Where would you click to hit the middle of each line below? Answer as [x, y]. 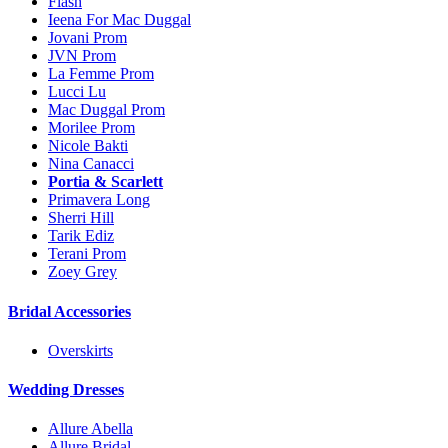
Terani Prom [87, 254]
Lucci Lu [77, 92]
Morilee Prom [91, 128]
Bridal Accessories [69, 311]
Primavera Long [99, 200]
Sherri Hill [81, 218]
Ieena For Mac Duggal [119, 20]
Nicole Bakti [88, 146]
